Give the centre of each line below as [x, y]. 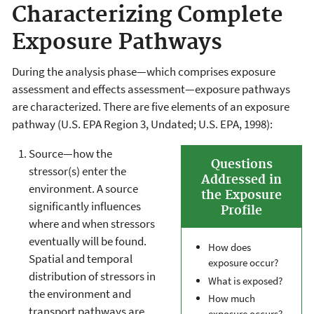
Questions [241, 164]
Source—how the [70, 153]
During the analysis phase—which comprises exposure [144, 71]
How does [230, 247]
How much [232, 299]
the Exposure [241, 195]
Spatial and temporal [81, 258]
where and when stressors [92, 223]
